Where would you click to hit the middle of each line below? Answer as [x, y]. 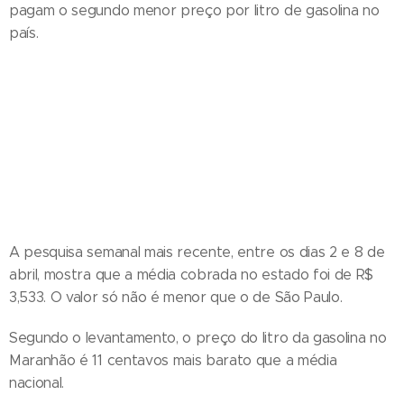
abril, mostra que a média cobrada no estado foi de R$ [192, 275]
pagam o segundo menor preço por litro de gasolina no [194, 10]
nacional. [37, 383]
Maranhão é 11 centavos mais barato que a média [173, 361]
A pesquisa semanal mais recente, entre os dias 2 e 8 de [197, 252]
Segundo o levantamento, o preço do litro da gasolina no [198, 338]
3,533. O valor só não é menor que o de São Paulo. [176, 298]
